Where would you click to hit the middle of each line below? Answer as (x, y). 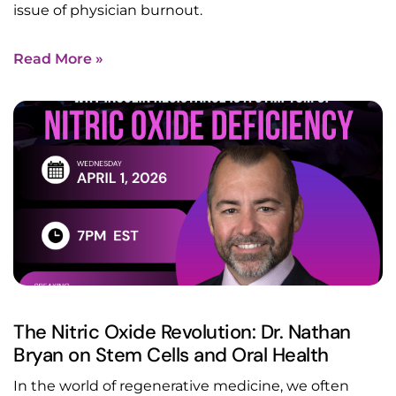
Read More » (58, 59)
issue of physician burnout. (108, 11)
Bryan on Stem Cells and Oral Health (171, 355)
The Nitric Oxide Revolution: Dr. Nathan (182, 332)
